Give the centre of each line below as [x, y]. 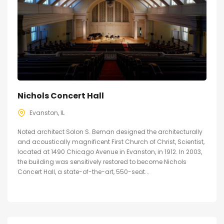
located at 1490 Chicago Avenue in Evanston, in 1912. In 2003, [110, 152]
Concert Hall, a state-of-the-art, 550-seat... [83, 172]
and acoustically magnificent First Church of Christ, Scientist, [111, 142]
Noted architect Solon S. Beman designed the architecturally [110, 132]
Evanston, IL [47, 113]
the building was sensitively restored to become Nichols [102, 162]
